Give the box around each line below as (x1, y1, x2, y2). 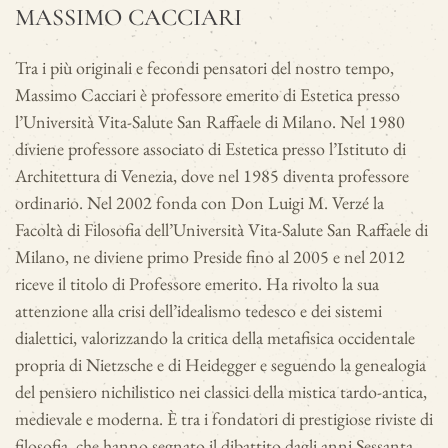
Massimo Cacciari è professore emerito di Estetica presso (15, 83, 400, 107)
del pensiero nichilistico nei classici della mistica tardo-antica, (15, 380, 427, 404)
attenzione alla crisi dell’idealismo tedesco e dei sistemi (15, 299, 382, 323)
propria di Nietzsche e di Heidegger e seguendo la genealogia (15, 353, 426, 377)
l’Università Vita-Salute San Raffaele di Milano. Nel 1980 (15, 110, 405, 134)
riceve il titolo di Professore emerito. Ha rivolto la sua (15, 272, 379, 296)
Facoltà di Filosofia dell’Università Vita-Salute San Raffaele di (15, 218, 428, 242)
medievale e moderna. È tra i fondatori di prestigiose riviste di (15, 407, 433, 431)
